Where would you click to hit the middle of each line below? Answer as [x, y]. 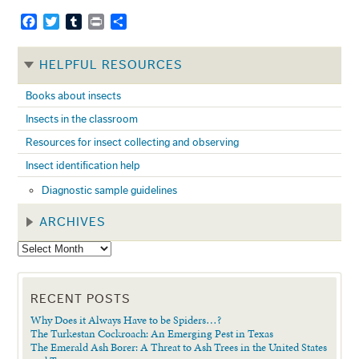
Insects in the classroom [82, 119]
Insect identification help [83, 165]
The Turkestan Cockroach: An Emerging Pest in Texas [152, 333]
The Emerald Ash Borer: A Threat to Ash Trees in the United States [179, 347]
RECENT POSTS [81, 298]
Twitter [79, 21]
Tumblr [101, 21]
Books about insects [74, 95]
